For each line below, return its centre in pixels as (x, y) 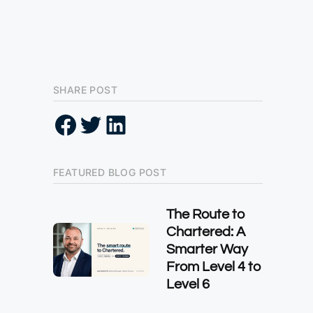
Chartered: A (206, 232)
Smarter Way (207, 249)
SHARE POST (85, 90)
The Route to (206, 214)
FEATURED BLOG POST (110, 172)
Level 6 (188, 284)
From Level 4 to (214, 267)
